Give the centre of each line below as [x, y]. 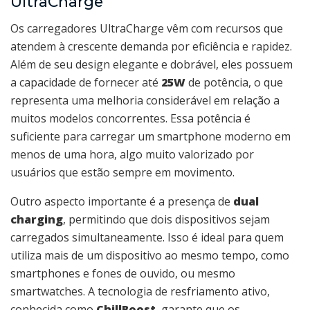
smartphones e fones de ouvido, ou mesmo [123, 273]
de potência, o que [234, 82]
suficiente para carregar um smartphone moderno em [151, 136]
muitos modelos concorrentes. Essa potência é [130, 118]
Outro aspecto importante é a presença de [122, 201]
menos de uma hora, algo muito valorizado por [132, 154]
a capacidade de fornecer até [86, 82]
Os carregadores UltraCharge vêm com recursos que [147, 28]
